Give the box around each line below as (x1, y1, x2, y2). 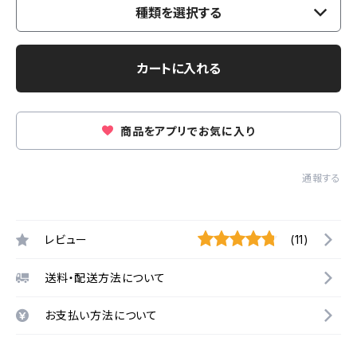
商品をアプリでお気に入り (117, 124, 255, 138)
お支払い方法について (45, 308, 158, 322)
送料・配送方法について (45, 270, 166, 284)
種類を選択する (135, 5, 222, 21)
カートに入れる (136, 61, 221, 76)
